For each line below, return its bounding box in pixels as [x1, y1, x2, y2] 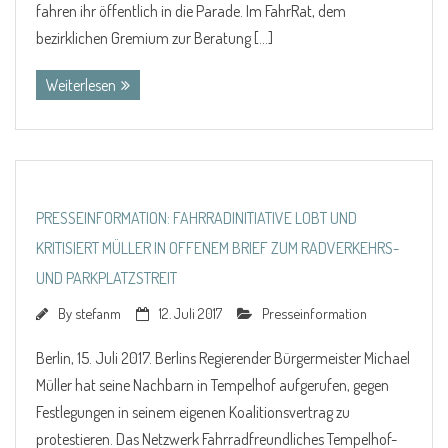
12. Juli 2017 [159, 303, 222, 322]
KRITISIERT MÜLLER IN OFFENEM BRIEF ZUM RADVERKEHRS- [36, 237, 399, 258]
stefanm [75, 303, 121, 322]
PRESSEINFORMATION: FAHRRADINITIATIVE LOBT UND [36, 207, 357, 228]
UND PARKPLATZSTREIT [36, 267, 177, 288]
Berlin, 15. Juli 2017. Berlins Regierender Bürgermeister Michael [36, 347, 410, 368]
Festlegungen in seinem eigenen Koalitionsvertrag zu [36, 401, 350, 422]
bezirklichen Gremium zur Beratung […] [36, 27, 273, 48]
